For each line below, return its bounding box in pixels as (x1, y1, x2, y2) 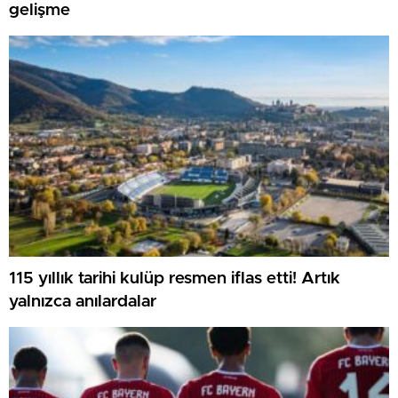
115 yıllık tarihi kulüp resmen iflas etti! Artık (9, 270, 340, 288)
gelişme (9, 2, 70, 20)
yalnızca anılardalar (9, 293, 156, 311)
